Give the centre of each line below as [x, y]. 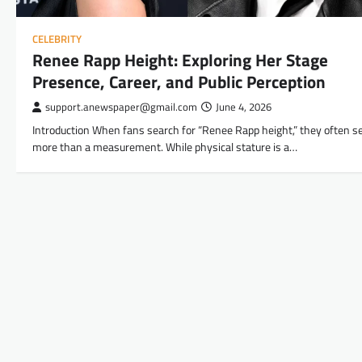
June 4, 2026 [244, 107]
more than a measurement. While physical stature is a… [165, 147]
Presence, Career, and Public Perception [179, 81]
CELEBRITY [57, 39]
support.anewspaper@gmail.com [121, 107]
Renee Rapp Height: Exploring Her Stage [180, 59]
